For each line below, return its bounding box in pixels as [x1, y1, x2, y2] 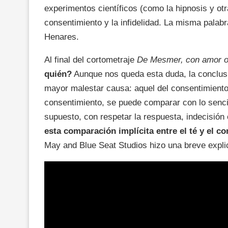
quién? [44, 69, 72, 79]
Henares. [44, 32, 81, 42]
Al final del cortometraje [44, 54, 137, 65]
